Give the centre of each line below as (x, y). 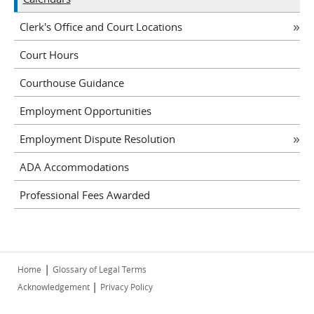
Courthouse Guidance (71, 82)
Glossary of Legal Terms (100, 269)
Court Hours (49, 54)
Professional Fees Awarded (84, 194)
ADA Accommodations (74, 166)
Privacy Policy (127, 287)
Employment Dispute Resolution (97, 138)
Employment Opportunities (85, 110)
